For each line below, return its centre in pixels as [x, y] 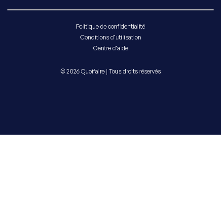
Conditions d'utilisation [110, 37]
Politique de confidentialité [110, 26]
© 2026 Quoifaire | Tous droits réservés [110, 71]
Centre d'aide [110, 48]
